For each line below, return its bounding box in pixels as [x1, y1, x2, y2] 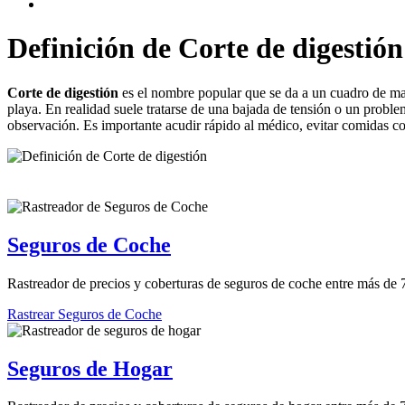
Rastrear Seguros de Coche [7, 306, 162, 322]
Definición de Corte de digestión [7, 32, 403, 65]
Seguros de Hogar [7, 356, 173, 381]
